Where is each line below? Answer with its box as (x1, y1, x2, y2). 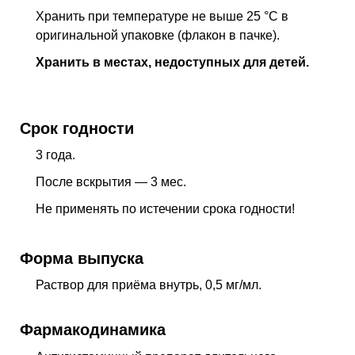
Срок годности (20, 119, 134, 138)
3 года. (36, 148, 75, 162)
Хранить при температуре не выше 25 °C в (36, 10, 288, 24)
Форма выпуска (20, 249, 143, 268)
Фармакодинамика (20, 320, 166, 339)
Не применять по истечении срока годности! (36, 201, 295, 216)
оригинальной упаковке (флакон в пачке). (36, 29, 280, 43)
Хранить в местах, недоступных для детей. (36, 55, 309, 69)
